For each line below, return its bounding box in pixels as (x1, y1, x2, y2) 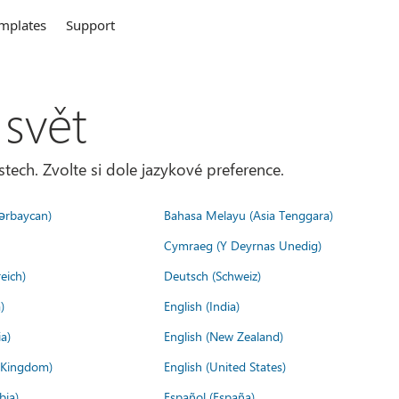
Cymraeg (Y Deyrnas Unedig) (164, 236, 322, 254)
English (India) (164, 297, 240, 314)
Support (66, 16, 116, 34)
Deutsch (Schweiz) (164, 266, 261, 284)
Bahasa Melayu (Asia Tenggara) (164, 206, 333, 224)
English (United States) (164, 357, 286, 375)
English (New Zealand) (164, 327, 283, 345)
